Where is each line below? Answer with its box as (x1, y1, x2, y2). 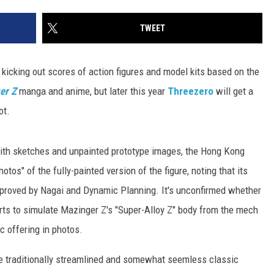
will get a (213, 85, 253, 98)
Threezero (168, 85, 213, 98)
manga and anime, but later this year (17, 85, 168, 98)
